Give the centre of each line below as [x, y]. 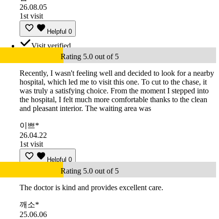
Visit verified [51, 46]
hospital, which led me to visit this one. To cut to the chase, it [113, 82]
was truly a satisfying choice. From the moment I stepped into [114, 91]
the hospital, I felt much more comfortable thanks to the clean [113, 100]
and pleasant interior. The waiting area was [85, 109]
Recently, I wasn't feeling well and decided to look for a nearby [117, 73]
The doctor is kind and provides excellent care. [91, 188]
